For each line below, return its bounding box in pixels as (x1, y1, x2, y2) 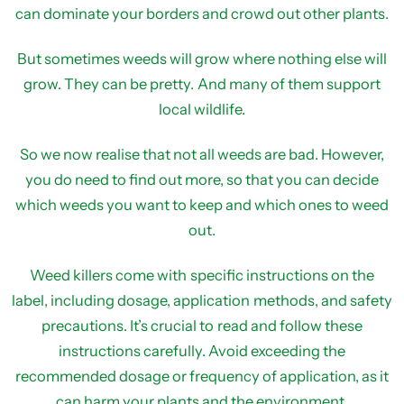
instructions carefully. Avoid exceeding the (58, 342, 346, 360)
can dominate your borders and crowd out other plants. (14, 5, 390, 23)
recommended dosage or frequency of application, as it (14, 367, 390, 385)
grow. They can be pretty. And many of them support (23, 75, 381, 93)
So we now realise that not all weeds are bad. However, (19, 145, 385, 163)
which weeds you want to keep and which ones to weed (14, 196, 390, 214)
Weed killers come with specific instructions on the (30, 266, 374, 284)
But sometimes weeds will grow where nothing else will (16, 50, 388, 68)
